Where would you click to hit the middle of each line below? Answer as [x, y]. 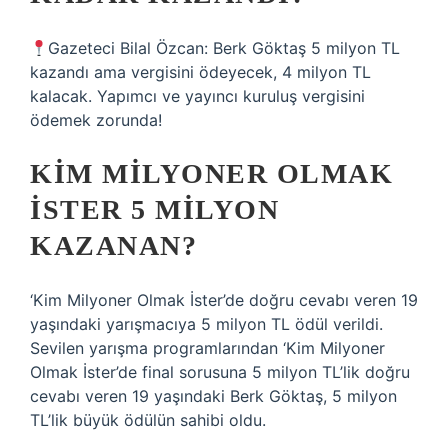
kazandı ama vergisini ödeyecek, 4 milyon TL [200, 72]
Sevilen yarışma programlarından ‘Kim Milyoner [207, 348]
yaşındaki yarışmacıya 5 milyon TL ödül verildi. [206, 324]
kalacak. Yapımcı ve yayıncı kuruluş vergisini [197, 96]
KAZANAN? [113, 245]
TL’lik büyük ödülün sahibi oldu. [148, 420]
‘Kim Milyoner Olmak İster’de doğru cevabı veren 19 [224, 300]
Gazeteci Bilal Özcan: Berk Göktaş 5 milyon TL [224, 48]
